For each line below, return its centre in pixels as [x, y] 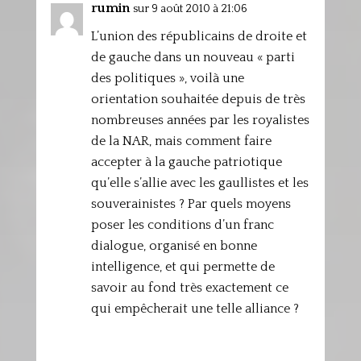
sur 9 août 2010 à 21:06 [190, 9]
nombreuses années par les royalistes [200, 120]
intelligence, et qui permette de [183, 267]
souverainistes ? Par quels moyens [191, 204]
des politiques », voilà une [167, 78]
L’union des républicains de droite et [199, 36]
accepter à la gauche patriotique [186, 162]
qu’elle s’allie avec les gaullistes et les [199, 183]
